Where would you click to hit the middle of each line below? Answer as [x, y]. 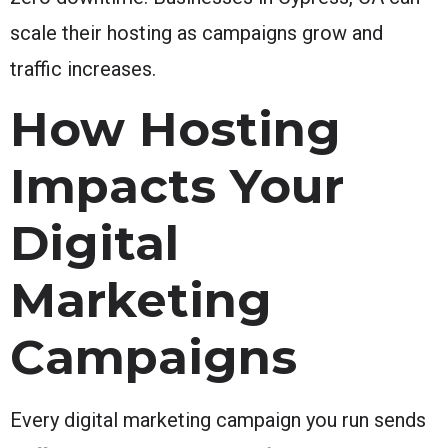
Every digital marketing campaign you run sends [218, 419]
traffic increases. [83, 68]
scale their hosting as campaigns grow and [196, 32]
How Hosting [175, 128]
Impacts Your [177, 185]
